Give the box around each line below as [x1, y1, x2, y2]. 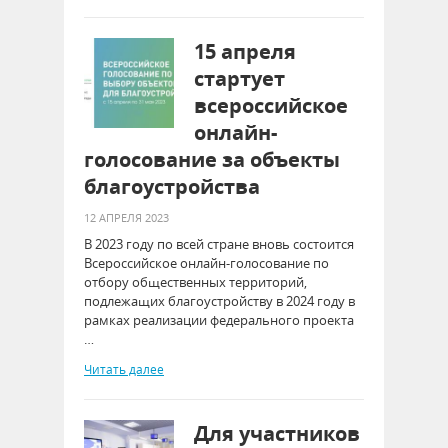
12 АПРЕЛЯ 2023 [84, 210, 169, 225]
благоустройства [84, 173, 260, 200]
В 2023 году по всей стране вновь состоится [84, 235, 354, 253]
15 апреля [194, 38, 296, 65]
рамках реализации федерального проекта [84, 311, 354, 329]
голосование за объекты [84, 146, 340, 173]
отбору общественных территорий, [84, 273, 307, 291]
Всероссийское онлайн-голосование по [84, 254, 329, 272]
